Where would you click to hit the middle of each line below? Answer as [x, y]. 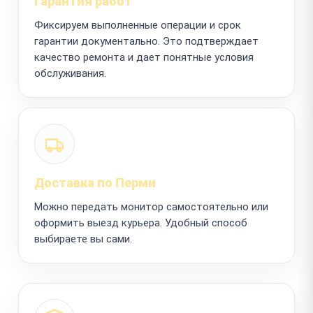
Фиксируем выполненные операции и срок [138, 25]
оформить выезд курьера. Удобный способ [141, 223]
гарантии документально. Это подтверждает [146, 41]
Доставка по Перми [95, 182]
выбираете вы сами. [83, 239]
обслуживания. [70, 73]
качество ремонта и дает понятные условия [144, 57]
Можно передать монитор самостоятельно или [151, 206]
